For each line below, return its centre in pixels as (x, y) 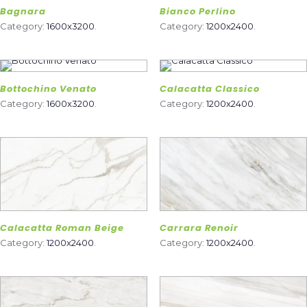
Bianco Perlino (197, 11)
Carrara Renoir (199, 228)
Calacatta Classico (209, 88)
